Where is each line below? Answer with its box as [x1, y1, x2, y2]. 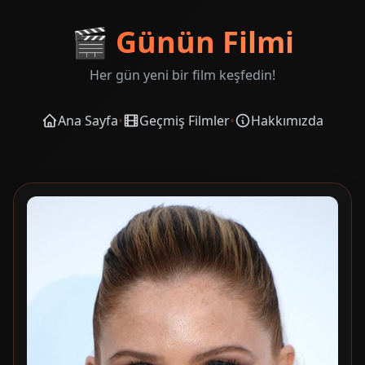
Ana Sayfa [58, 112, 118, 130]
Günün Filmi [115, 22, 294, 62]
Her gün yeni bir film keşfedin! [90, 66, 275, 84]
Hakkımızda [251, 112, 323, 130]
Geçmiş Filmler [139, 112, 230, 130]
